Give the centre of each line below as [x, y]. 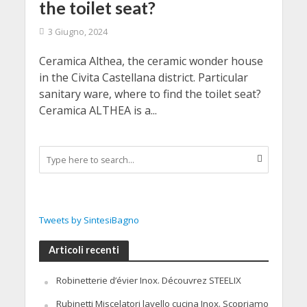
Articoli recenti [84, 250]
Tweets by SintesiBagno [89, 220]
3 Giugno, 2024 [77, 32]
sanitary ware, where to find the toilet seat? [150, 94]
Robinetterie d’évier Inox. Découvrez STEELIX [148, 281]
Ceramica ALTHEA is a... [98, 110]
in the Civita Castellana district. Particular [143, 77]
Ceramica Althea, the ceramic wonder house [151, 61]
